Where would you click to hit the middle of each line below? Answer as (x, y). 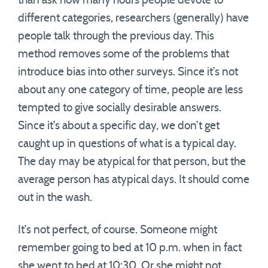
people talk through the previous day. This (116, 36)
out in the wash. (55, 198)
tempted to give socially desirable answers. (120, 108)
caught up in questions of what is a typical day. (127, 144)
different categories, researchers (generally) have (133, 18)
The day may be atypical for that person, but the (132, 162)
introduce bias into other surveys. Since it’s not (128, 72)
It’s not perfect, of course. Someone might (118, 230)
